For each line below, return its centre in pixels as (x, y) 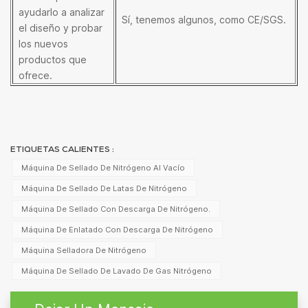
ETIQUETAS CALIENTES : (62, 150)
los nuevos (43, 43)
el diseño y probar (60, 27)
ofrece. (35, 75)
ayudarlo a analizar (62, 12)
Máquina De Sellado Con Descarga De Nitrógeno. (115, 209)
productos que (53, 59)
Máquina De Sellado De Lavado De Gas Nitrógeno (116, 271)
